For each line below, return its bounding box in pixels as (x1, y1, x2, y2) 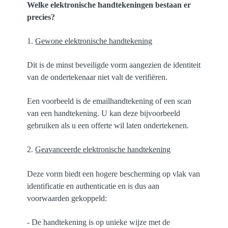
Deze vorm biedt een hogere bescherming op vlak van (27, 169, 201, 178)
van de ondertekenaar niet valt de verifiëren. (27, 72, 168, 81)
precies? (27, 12, 55, 21)
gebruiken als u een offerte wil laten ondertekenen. (27, 121, 189, 130)
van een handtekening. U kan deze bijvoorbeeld (27, 109, 181, 118)
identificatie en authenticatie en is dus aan (27, 181, 160, 190)
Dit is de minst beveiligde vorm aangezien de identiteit (27, 60, 201, 69)
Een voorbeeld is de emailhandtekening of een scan (27, 97, 192, 106)
